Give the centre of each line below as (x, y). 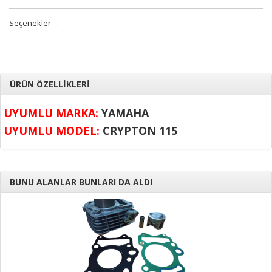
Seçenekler (30, 23)
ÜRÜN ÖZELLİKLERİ (50, 84)
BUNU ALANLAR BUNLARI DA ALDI (81, 182)
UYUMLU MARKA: (51, 113)
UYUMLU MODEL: (52, 131)
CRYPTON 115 (138, 131)
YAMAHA (124, 113)
